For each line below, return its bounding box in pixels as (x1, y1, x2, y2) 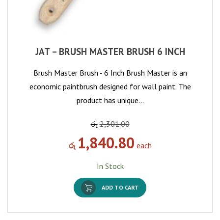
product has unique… (76, 95, 144, 106)
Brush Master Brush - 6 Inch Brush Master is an (33, 68, 187, 78)
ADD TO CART (102, 184, 139, 192)
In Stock (96, 161, 124, 171)
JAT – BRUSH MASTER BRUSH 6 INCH (35, 45, 185, 58)
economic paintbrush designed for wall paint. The (29, 82, 191, 92)
